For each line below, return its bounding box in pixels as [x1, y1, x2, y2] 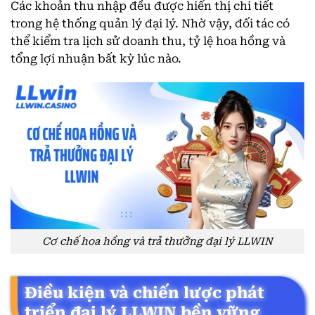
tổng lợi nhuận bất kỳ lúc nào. [11, 52, 181, 66]
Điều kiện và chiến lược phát [25, 283, 264, 302]
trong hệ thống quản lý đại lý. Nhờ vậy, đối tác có [11, 17, 290, 31]
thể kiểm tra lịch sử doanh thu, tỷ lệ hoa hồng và [11, 34, 285, 49]
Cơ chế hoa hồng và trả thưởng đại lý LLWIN [42, 235, 273, 247]
